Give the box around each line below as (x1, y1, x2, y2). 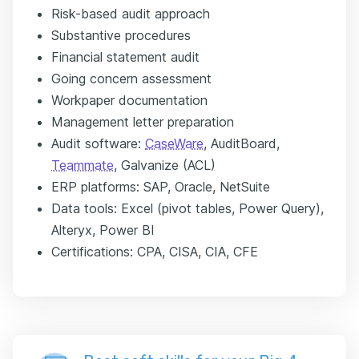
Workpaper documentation (51, 91, 208, 108)
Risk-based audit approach (51, 5, 210, 22)
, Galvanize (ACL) (114, 156, 216, 173)
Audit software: (51, 135, 145, 151)
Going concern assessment (51, 70, 212, 87)
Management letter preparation (51, 113, 234, 130)
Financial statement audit (51, 48, 200, 65)
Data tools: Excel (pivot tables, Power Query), (51, 200, 324, 216)
